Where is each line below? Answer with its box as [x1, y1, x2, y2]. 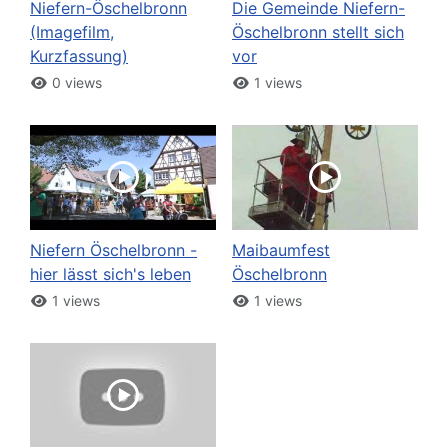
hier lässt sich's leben [30, 263, 191, 284]
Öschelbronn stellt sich [232, 22, 404, 43]
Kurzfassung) [30, 46, 128, 67]
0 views [47, 74, 102, 92]
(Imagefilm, [30, 22, 114, 43]
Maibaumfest [232, 239, 330, 260]
